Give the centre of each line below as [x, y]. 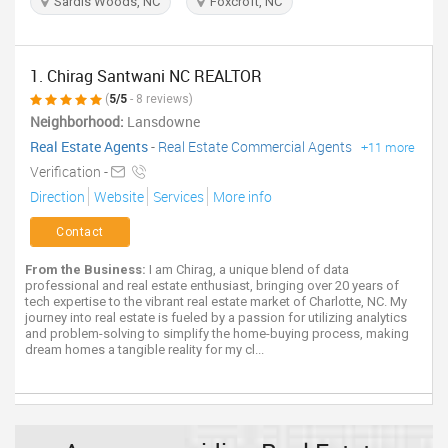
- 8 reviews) [160, 99]
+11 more [388, 147]
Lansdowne [163, 121]
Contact [80, 232]
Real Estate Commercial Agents [255, 146]
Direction [57, 196]
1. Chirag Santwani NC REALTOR [146, 76]
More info [241, 196]
